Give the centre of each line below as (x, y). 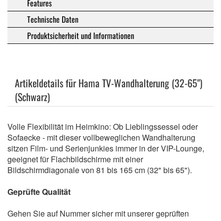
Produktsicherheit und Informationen (81, 35)
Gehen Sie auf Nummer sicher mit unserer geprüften (98, 213)
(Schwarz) (32, 96)
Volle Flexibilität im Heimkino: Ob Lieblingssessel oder (103, 126)
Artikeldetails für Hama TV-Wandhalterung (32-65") (109, 83)
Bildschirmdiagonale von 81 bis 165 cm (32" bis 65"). (100, 170)
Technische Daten (53, 19)
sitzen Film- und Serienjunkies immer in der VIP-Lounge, (106, 148)
